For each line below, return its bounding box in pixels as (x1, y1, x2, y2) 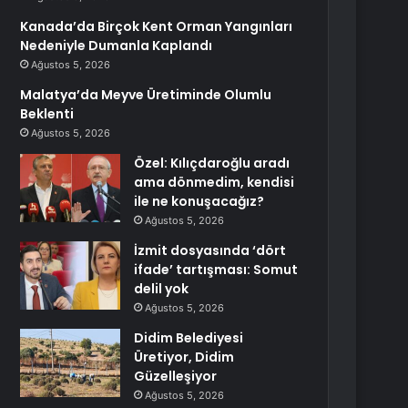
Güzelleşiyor (134, 367, 218, 385)
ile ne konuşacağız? (134, 192, 265, 210)
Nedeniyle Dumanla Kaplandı (20, 36, 213, 55)
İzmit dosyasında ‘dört (134, 241, 287, 260)
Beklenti (20, 105, 75, 123)
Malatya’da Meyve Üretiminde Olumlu (20, 86, 272, 104)
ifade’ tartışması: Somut (134, 260, 299, 279)
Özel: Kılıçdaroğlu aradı (134, 154, 291, 172)
